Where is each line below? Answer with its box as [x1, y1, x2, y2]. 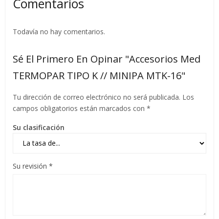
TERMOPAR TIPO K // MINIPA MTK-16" [13, 68, 185, 82]
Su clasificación [13, 122, 65, 132]
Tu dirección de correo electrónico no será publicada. [13, 92, 180, 102]
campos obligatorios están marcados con [13, 103, 147, 113]
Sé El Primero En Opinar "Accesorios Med [13, 52, 200, 66]
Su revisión [13, 161, 49, 171]
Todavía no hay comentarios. [13, 26, 105, 36]
